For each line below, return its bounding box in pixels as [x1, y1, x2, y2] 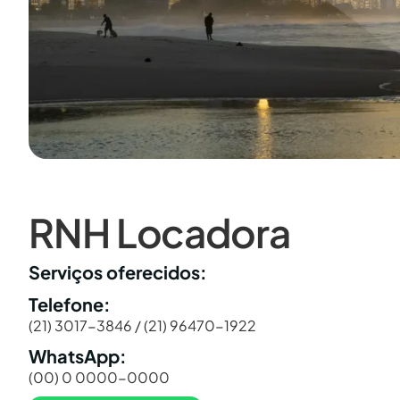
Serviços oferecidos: [29, 260, 207, 283]
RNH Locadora [29, 206, 290, 257]
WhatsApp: [29, 344, 127, 367]
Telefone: [29, 292, 111, 315]
